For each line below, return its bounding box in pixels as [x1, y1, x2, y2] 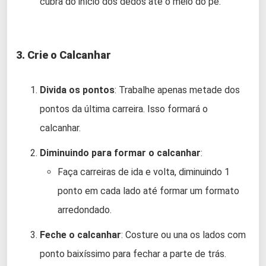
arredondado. [58, 204, 112, 216]
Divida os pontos [40, 84, 115, 96]
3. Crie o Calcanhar [16, 48, 111, 61]
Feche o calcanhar [40, 229, 121, 240]
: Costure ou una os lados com [121, 229, 246, 240]
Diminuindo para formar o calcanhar [40, 147, 201, 159]
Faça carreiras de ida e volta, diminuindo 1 [58, 166, 230, 178]
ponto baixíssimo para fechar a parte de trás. [40, 248, 226, 259]
